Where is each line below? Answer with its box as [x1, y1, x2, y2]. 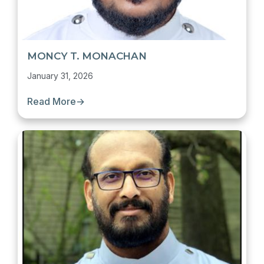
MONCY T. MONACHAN [27, 50, 147, 62]
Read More [27, 95, 76, 107]
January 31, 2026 [27, 71, 93, 81]
